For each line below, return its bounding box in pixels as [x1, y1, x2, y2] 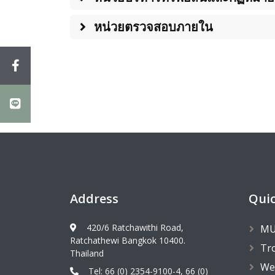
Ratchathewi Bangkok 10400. [70, 234, 185, 247]
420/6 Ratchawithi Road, [87, 222, 184, 234]
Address [70, 190, 118, 207]
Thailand [70, 247, 104, 260]
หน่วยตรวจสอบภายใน [91, 18, 213, 36]
